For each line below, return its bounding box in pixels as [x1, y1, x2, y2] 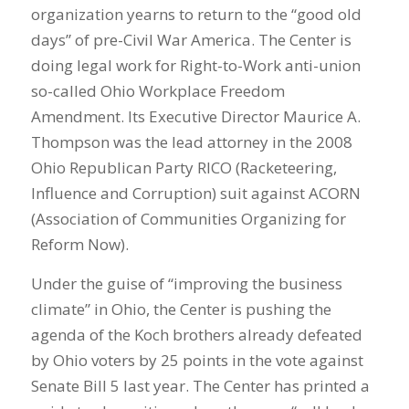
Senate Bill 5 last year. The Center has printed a [30, 374, 370, 396]
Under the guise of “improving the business [30, 272, 342, 294]
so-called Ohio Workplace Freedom [30, 80, 285, 102]
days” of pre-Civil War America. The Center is [30, 29, 351, 51]
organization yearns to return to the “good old [30, 4, 362, 26]
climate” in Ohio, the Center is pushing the [30, 298, 331, 320]
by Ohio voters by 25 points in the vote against [30, 349, 363, 371]
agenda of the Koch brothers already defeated [30, 323, 362, 345]
